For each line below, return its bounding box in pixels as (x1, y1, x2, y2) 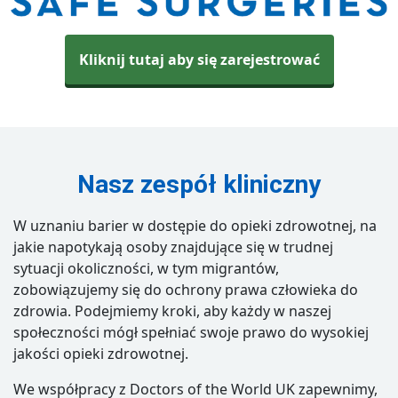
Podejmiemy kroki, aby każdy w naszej (71, 301, 331, 322)
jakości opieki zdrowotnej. (13, 344, 188, 364)
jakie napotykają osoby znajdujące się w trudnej (13, 237, 333, 258)
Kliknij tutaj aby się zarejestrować (78, 50, 320, 70)
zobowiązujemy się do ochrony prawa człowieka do (13, 280, 358, 300)
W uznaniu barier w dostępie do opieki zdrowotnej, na (13, 216, 377, 236)
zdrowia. (13, 301, 71, 322)
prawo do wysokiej (239, 322, 369, 343)
